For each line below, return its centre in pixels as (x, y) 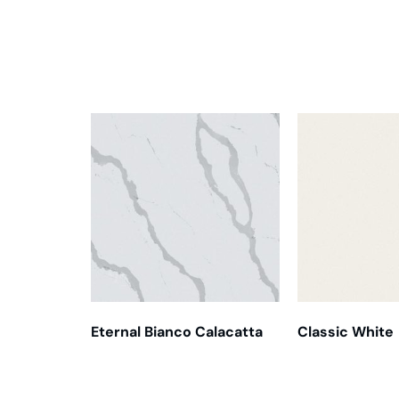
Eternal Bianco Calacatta (177, 331)
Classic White (346, 331)
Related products (212, 81)
